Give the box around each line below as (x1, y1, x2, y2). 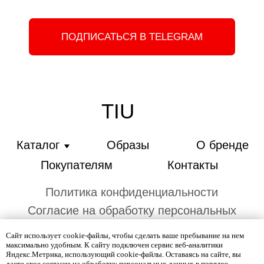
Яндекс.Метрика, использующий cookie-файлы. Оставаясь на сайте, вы (6, 250, 241, 259)
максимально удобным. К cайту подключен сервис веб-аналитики (6, 240, 223, 250)
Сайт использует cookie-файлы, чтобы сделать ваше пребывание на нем (6, 231, 244, 240)
